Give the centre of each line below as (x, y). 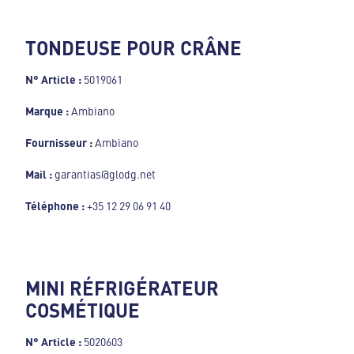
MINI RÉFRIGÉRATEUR (122, 287)
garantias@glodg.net (104, 173)
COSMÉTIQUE (83, 309)
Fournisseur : (60, 142)
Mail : (39, 173)
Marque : (47, 110)
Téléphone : (55, 205)
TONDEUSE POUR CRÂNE (134, 47)
